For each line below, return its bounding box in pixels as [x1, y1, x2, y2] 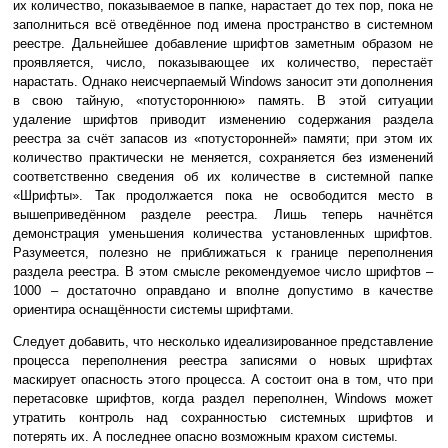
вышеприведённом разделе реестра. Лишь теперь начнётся [13, 207, 433, 223]
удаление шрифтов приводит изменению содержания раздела [13, 112, 433, 128]
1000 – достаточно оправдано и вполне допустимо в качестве [13, 283, 433, 299]
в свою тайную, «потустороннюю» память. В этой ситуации [13, 93, 433, 109]
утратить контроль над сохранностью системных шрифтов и [13, 410, 433, 426]
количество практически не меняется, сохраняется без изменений [13, 150, 433, 166]
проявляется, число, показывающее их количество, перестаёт [13, 55, 433, 71]
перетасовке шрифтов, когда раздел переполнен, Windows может [13, 391, 433, 407]
